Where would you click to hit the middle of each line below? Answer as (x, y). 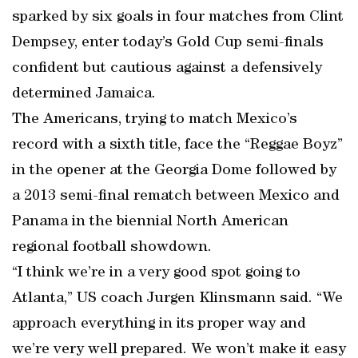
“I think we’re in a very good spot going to (156, 273)
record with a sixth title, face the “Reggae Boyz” (177, 145)
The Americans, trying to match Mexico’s (155, 120)
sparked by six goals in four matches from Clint (178, 18)
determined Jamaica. (84, 94)
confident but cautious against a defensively (167, 69)
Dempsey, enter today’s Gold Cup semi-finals (168, 43)
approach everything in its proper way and (159, 324)
